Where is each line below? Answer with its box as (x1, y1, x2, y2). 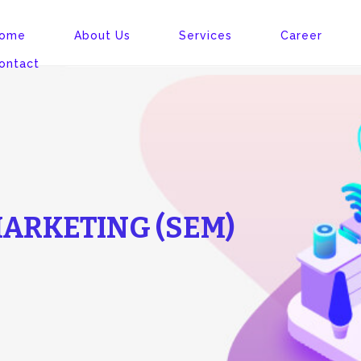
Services (179, 29, 232, 42)
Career (280, 29, 322, 42)
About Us (74, 29, 131, 42)
